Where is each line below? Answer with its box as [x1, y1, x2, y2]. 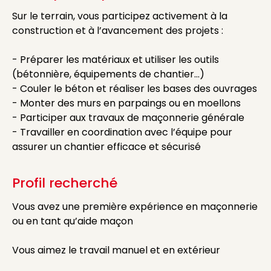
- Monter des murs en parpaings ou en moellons [12, 96, 241, 110]
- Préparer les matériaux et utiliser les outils [12, 53, 219, 67]
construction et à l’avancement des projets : [12, 24, 223, 38]
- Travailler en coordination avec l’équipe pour [12, 125, 232, 139]
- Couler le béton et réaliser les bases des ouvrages [12, 82, 257, 96]
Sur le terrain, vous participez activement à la [12, 9, 227, 23]
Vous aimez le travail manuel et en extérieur [12, 243, 220, 257]
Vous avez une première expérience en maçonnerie [12, 200, 258, 214]
